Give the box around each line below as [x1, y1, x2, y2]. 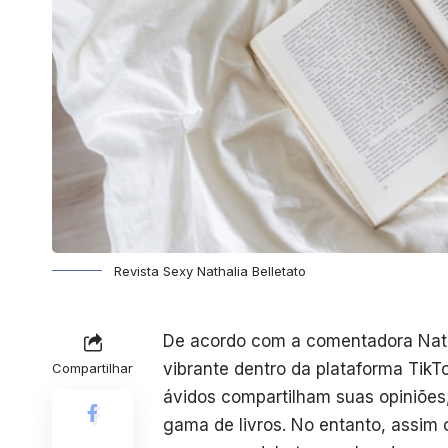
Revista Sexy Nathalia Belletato [114, 262, 306, 279]
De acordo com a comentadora [163, 330, 418, 351]
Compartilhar [52, 359, 133, 376]
